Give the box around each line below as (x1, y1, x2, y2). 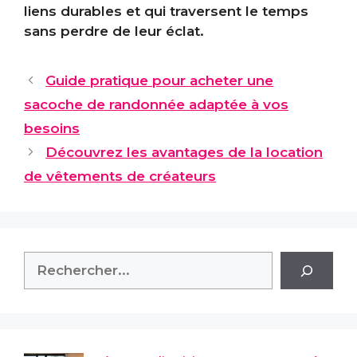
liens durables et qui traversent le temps (24, 3, 308, 20)
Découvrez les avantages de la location (45, 144, 324, 161)
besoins (24, 120, 80, 137)
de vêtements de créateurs (24, 168, 216, 185)
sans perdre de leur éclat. (24, 23, 204, 40)
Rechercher (23, 253, 104, 269)
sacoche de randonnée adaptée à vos (24, 96, 288, 113)
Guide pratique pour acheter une (45, 73, 274, 89)
